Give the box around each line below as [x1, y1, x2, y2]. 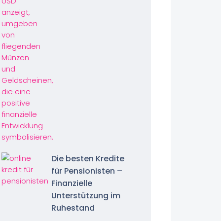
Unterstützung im [51, 190, 120, 201]
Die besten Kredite [51, 153, 124, 164]
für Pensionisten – [51, 165, 122, 177]
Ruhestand [51, 202, 95, 214]
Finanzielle [51, 178, 92, 189]
